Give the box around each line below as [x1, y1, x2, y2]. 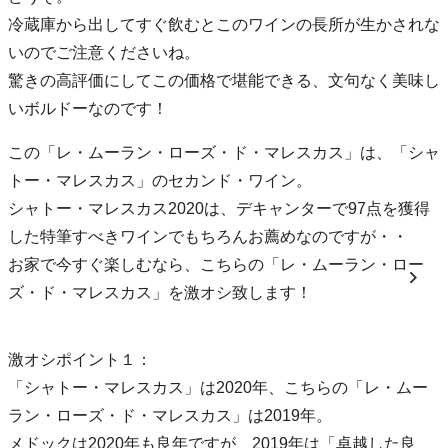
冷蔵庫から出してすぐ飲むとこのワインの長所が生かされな [8, 15, 440, 33]
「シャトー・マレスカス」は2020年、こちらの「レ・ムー [8, 378, 428, 396]
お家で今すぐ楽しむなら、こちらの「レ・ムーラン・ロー [8, 255, 424, 273]
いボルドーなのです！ [8, 99, 168, 117]
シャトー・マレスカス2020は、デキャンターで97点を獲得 [8, 199, 430, 217]
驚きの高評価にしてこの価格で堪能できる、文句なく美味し [8, 71, 440, 89]
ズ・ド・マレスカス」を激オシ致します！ [8, 283, 312, 301]
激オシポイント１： [8, 350, 152, 368]
